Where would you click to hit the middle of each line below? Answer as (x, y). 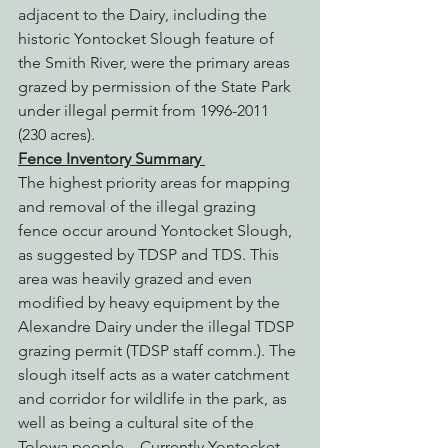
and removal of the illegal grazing (139, 206)
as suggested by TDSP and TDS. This (150, 254)
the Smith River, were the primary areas (156, 62)
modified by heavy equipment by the (151, 302)
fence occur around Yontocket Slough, (157, 230)
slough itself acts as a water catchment (155, 374)
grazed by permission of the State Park (156, 86)
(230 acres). (56, 134)
